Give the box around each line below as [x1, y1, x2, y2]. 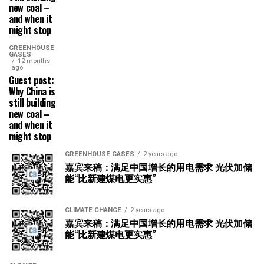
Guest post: [9, 73, 54, 87]
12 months [18, 57, 50, 65]
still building [9, 95, 56, 110]
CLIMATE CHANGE [65, 206, 121, 214]
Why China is [9, 84, 56, 98]
